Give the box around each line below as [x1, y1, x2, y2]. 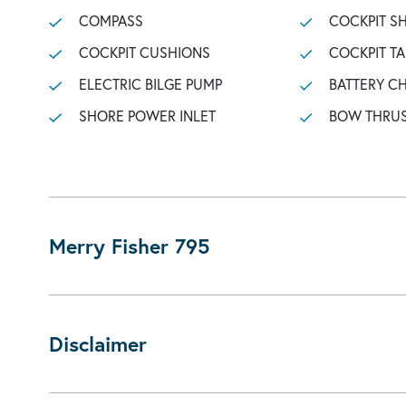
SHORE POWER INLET [78, 106, 216, 125]
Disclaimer [49, 330, 147, 357]
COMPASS [78, 11, 143, 30]
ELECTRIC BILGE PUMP [78, 74, 222, 93]
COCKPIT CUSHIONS [78, 43, 210, 62]
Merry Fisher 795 [49, 232, 209, 259]
